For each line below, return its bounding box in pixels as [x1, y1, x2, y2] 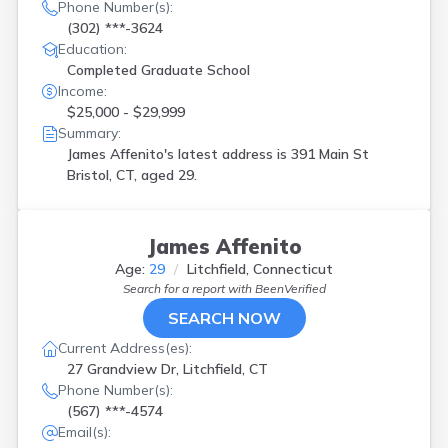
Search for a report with [122, 281, 255, 296]
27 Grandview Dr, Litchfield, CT [67, 360, 268, 378]
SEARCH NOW [167, 308, 281, 328]
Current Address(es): [58, 339, 192, 357]
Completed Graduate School [67, 61, 250, 79]
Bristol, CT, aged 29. [67, 166, 197, 184]
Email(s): [58, 423, 111, 441]
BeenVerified [254, 281, 326, 296]
